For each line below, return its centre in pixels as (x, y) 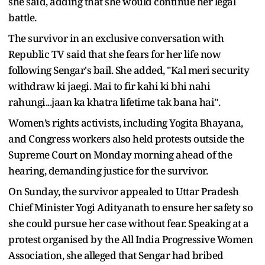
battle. (22, 17)
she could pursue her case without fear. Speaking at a (129, 223)
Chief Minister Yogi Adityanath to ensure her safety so (130, 207)
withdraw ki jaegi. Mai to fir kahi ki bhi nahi (109, 86)
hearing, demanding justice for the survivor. (109, 170)
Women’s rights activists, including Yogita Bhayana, (126, 122)
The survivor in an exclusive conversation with (116, 38)
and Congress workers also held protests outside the (126, 138)
